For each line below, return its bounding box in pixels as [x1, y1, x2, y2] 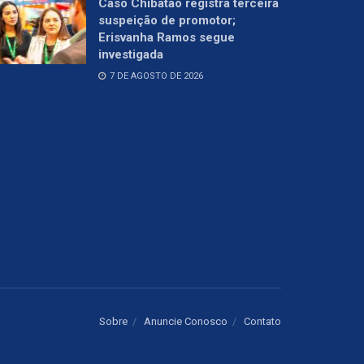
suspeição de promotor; [98, 12, 236, 28]
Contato [244, 314, 281, 327]
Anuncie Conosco [144, 314, 227, 327]
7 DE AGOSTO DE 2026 [107, 70, 203, 81]
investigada [98, 46, 163, 62]
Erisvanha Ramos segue [98, 29, 235, 45]
